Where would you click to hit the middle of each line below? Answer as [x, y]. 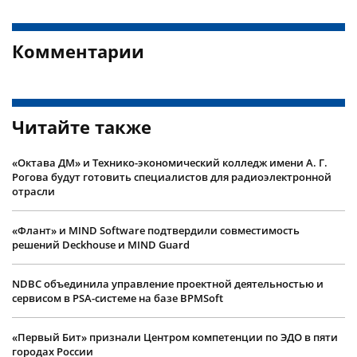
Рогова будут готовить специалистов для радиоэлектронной [172, 177]
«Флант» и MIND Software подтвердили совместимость [156, 230]
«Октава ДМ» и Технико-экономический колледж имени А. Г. [170, 162]
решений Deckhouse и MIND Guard [101, 244]
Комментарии [78, 51]
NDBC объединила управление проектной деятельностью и [168, 283]
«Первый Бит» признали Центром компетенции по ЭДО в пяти [175, 337]
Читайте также [82, 126]
